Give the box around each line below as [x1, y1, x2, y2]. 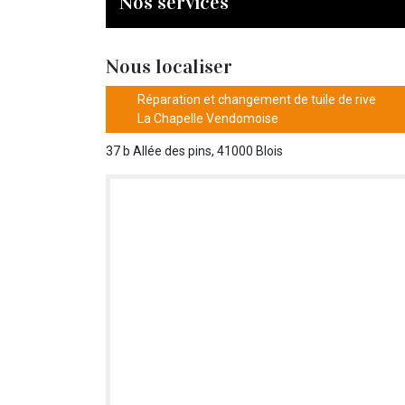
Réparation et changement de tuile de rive [137, 91, 376, 107]
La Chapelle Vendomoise [137, 110, 278, 126]
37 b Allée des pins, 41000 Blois [106, 143, 283, 158]
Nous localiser [106, 53, 232, 79]
